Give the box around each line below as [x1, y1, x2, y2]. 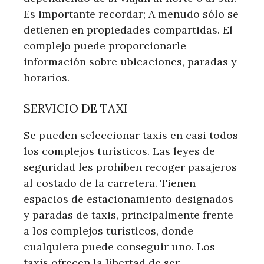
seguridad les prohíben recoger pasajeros [24, 160, 237, 174]
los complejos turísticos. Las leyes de [24, 144, 215, 158]
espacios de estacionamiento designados [24, 192, 233, 206]
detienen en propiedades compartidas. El [24, 22, 233, 37]
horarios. [24, 70, 70, 84]
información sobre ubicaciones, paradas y [24, 54, 237, 68]
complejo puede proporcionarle [24, 38, 186, 52]
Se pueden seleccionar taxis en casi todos [24, 128, 238, 142]
